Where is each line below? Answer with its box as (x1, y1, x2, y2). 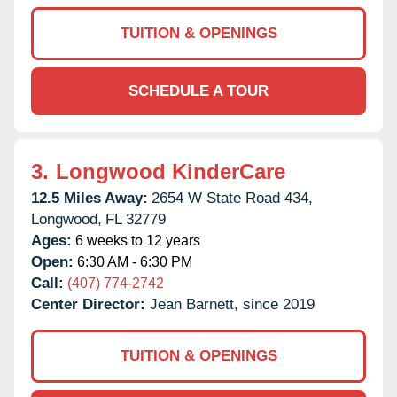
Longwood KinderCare (56, 159, 285, 183)
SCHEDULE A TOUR (128, 82, 269, 99)
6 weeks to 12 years (72, 232, 200, 248)
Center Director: (31, 295, 150, 313)
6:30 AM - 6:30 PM (74, 253, 192, 269)
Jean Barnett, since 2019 (150, 295, 315, 313)
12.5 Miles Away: (31, 189, 148, 206)
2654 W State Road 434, (152, 189, 313, 206)
